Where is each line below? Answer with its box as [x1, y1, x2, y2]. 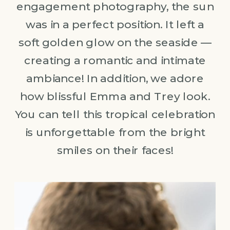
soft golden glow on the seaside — [18, 35, 212, 49]
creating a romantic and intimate [24, 53, 206, 67]
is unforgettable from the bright [25, 125, 205, 139]
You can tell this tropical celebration [14, 107, 216, 121]
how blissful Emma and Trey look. [20, 89, 210, 103]
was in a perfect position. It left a [26, 17, 204, 31]
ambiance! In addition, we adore [26, 71, 204, 85]
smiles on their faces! [56, 143, 174, 157]
